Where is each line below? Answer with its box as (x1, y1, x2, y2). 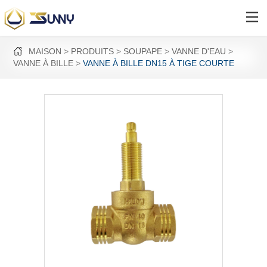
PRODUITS (71, 46, 114, 56)
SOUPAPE (123, 46, 163, 56)
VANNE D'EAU (172, 46, 226, 56)
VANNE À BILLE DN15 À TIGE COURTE (83, 58, 235, 68)
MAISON (29, 46, 62, 56)
